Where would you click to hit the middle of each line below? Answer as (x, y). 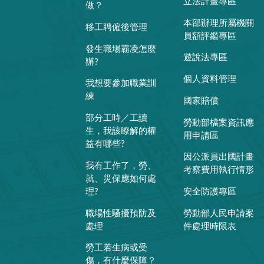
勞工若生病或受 (117, 248)
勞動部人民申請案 (219, 213)
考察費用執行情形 (219, 170)
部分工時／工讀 (117, 118)
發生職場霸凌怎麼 (121, 49)
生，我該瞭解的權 (121, 131)
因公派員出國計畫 (219, 157)
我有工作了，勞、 (121, 166)
